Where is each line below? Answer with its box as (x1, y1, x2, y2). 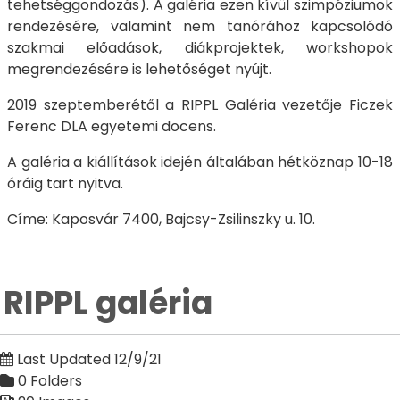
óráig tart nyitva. (7, 173, 123, 194)
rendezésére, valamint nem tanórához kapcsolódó (7, 16, 393, 37)
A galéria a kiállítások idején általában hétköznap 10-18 (7, 152, 393, 172)
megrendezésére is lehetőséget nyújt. (7, 59, 271, 79)
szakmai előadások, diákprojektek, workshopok (7, 37, 393, 58)
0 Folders (18, 371, 82, 392)
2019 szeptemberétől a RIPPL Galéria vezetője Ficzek (7, 95, 393, 115)
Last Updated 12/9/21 (13, 349, 162, 371)
